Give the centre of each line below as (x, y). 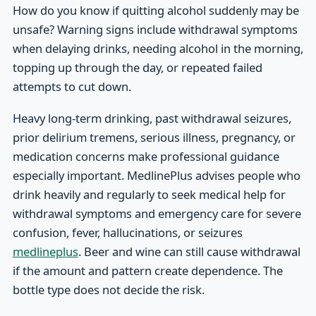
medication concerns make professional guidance (146, 157)
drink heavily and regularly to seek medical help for (149, 195)
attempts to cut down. (72, 87)
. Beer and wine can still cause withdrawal (189, 252)
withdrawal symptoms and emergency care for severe (157, 214)
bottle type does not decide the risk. (108, 290)
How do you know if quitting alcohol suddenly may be (156, 11)
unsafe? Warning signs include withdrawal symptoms (155, 30)
